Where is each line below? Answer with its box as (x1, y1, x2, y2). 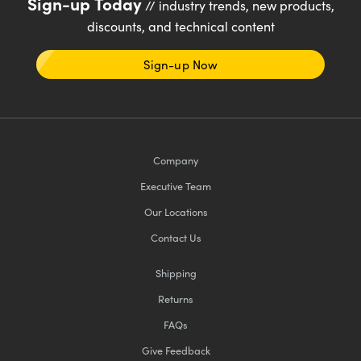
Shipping (155, 265, 197, 280)
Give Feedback (141, 342, 210, 357)
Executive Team (140, 178, 211, 193)
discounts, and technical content (86, 17, 275, 35)
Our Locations (143, 204, 208, 218)
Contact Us (150, 230, 201, 244)
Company (153, 152, 198, 167)
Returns (158, 291, 193, 305)
